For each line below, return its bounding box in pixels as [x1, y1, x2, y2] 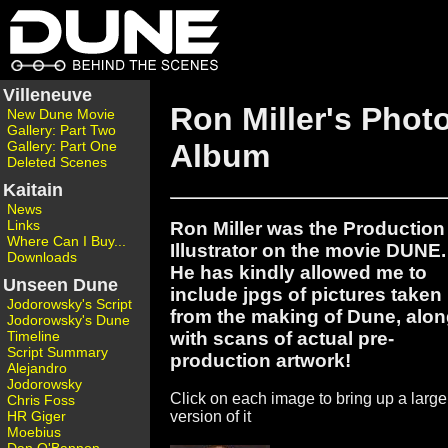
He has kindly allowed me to [170, 261, 427, 283]
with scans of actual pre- [170, 327, 394, 349]
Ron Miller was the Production [170, 217, 445, 239]
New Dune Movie [7, 106, 115, 122]
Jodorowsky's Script [7, 296, 132, 312]
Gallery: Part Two [7, 122, 116, 138]
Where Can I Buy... [7, 233, 126, 249]
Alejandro [7, 360, 67, 376]
